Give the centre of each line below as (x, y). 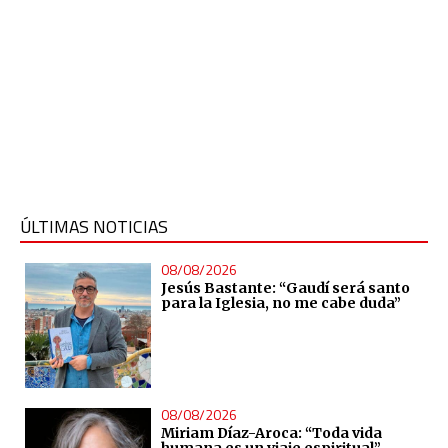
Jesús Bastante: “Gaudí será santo (285, 287)
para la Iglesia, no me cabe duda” (280, 302)
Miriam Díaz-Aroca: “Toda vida (271, 433)
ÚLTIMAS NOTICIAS (94, 226)
